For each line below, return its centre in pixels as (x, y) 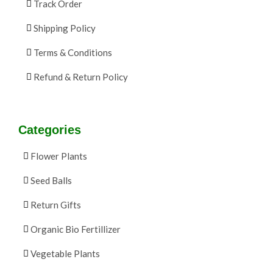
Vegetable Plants (65, 254)
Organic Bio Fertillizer (76, 229)
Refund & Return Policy (81, 77)
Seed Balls (51, 181)
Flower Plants (59, 156)
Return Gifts (56, 205)
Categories (50, 130)
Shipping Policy (65, 28)
